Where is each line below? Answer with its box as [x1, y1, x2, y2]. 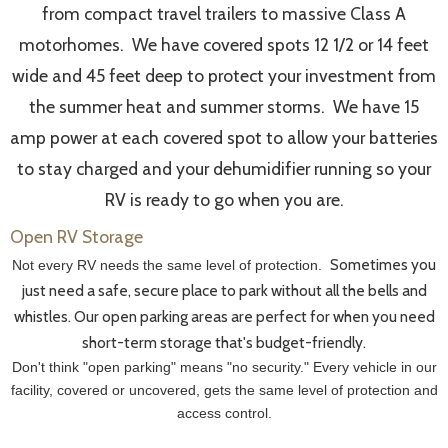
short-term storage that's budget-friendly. [82, 333, 366, 353]
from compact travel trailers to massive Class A [42, 2, 406, 24]
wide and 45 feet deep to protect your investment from [12, 64, 436, 86]
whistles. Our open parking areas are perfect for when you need [13, 307, 435, 327]
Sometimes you [330, 255, 436, 275]
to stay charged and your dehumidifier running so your [17, 157, 431, 179]
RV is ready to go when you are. [104, 188, 344, 210]
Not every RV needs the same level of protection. [12, 257, 330, 274]
